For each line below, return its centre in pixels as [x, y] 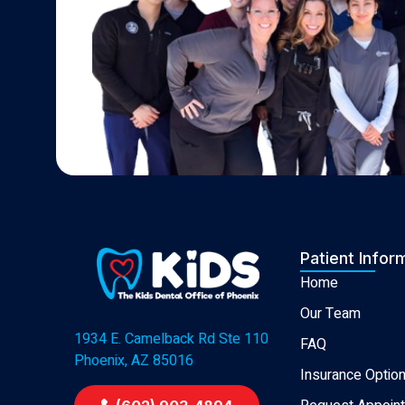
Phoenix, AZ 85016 [134, 361]
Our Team [330, 314]
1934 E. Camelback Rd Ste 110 [171, 339]
